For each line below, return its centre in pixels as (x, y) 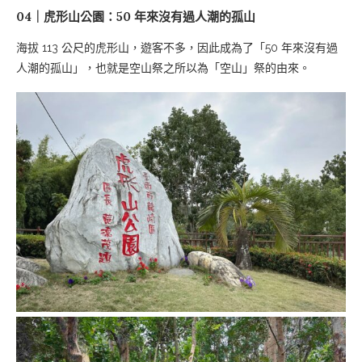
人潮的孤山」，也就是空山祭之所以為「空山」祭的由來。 (163, 68)
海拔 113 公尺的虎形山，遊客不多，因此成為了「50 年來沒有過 (177, 48)
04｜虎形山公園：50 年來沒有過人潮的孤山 (136, 17)
